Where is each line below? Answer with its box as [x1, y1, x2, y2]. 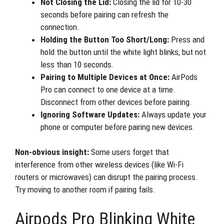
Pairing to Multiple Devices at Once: [40, 71, 169, 82]
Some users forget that [89, 147, 169, 157]
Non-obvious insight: [15, 147, 89, 157]
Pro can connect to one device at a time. [40, 84, 175, 94]
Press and [169, 34, 204, 44]
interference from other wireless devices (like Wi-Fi [15, 159, 183, 169]
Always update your [139, 109, 206, 119]
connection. [40, 21, 79, 32]
